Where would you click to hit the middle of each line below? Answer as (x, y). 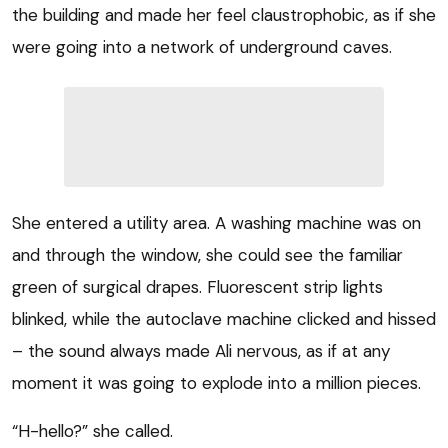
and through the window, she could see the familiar (207, 254)
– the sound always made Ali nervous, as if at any (201, 350)
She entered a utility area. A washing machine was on (216, 222)
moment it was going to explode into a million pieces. (216, 382)
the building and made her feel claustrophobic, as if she (224, 14)
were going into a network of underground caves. (202, 46)
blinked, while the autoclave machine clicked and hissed (224, 318)
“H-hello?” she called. (92, 430)
